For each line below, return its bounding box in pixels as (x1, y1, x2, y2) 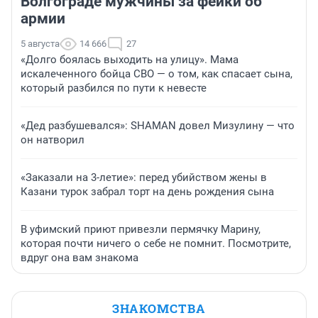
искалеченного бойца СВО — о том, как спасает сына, (21, 67, 292, 81)
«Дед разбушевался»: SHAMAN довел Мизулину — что (21, 119, 295, 133)
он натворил (21, 133, 84, 147)
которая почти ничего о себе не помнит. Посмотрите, (21, 237, 291, 251)
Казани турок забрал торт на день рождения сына (21, 185, 274, 199)
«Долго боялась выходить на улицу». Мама (21, 53, 238, 67)
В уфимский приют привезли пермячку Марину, (21, 223, 261, 236)
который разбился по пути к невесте (21, 82, 207, 95)
